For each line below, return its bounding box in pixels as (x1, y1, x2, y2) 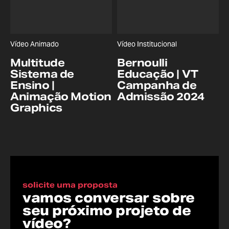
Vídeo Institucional (117, 39, 177, 49)
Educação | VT (117, 67, 198, 81)
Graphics (10, 101, 62, 114)
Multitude (10, 56, 65, 70)
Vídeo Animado (10, 39, 59, 49)
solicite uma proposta (22, 179, 118, 190)
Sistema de (10, 67, 74, 81)
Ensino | (10, 78, 55, 92)
